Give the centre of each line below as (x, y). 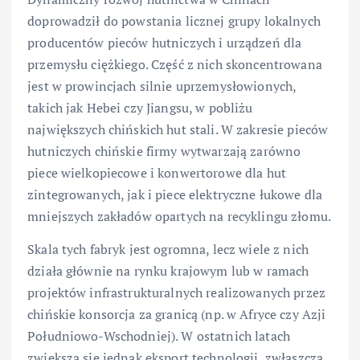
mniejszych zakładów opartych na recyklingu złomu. (179, 216)
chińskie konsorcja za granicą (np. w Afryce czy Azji (177, 314)
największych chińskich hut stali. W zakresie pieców (178, 129)
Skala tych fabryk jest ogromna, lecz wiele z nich (168, 249)
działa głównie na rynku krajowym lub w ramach (168, 271)
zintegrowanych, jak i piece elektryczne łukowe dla (175, 194)
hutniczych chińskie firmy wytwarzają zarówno (164, 151)
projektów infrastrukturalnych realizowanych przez (176, 292)
